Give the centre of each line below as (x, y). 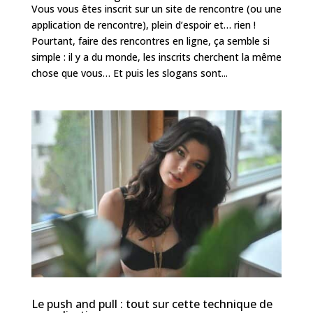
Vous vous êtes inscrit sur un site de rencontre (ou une (156, 8)
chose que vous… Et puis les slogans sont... (129, 73)
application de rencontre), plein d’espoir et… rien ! (143, 24)
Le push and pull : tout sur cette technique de (152, 304)
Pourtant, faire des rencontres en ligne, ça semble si (150, 41)
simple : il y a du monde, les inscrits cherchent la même (156, 57)
